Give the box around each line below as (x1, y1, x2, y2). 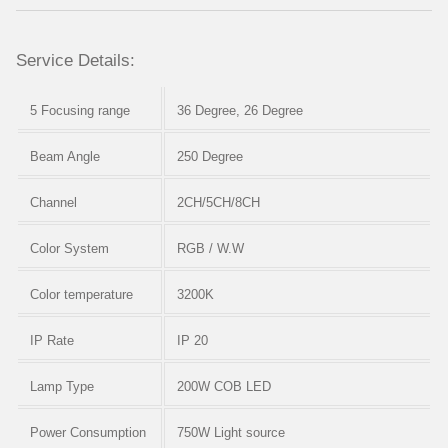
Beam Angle (30, 149, 100, 165)
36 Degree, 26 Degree (177, 103, 303, 119)
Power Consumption (30, 425, 146, 441)
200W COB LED (177, 379, 271, 395)
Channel (30, 195, 77, 211)
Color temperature (30, 287, 133, 303)
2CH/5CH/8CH (177, 195, 260, 211)
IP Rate (30, 333, 74, 349)
